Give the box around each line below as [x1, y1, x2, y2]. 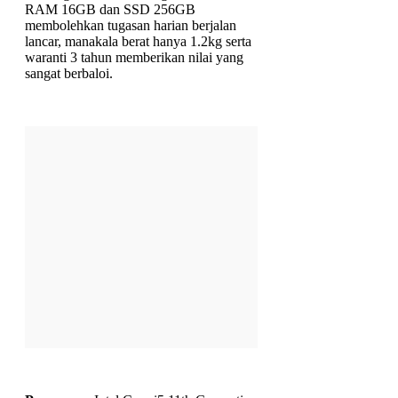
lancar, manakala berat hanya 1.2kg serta [25, 34, 251, 49]
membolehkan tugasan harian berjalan [25, 18, 236, 33]
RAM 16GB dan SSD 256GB [25, 2, 195, 17]
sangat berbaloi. [25, 66, 113, 81]
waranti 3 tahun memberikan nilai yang [25, 50, 243, 65]
